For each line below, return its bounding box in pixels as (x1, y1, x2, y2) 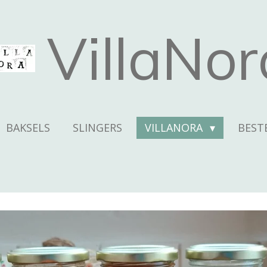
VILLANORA (145, 120, 206, 135)
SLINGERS (73, 120, 123, 135)
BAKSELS (6, 120, 51, 135)
